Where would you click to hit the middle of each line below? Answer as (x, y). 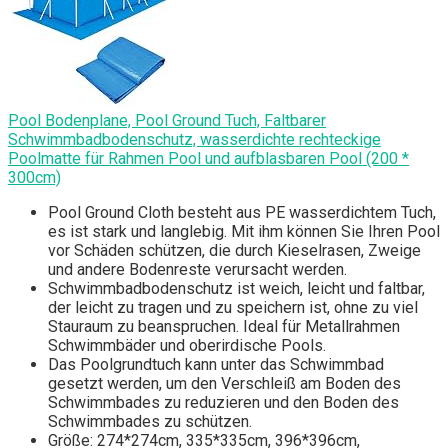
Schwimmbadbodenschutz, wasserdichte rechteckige (194, 140)
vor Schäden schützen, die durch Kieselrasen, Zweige (234, 251)
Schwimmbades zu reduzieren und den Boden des (223, 403)
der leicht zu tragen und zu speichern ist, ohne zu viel (233, 308)
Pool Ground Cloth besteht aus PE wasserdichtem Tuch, (242, 213)
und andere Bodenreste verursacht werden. (197, 270)
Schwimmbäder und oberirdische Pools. (187, 346)
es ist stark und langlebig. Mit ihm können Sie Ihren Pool (244, 232)
